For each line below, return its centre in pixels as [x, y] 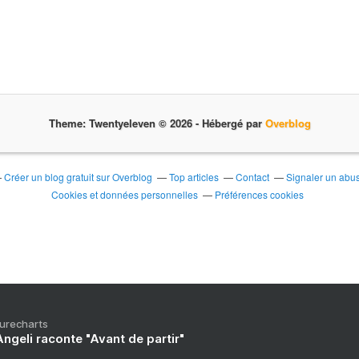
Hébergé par [235, 123]
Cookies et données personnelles [124, 194]
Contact [252, 177]
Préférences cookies [259, 194]
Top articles [194, 177]
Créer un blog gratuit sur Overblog [78, 177]
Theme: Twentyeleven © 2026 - [128, 123]
